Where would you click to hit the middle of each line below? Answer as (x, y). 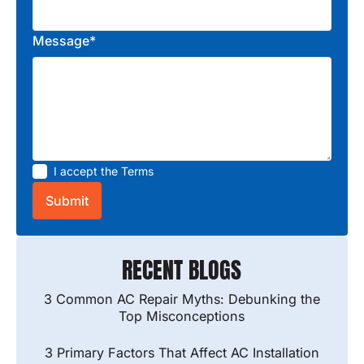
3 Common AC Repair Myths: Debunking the (182, 299)
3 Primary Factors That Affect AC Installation (182, 353)
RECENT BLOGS (182, 270)
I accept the (87, 171)
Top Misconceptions (182, 316)
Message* (64, 41)
